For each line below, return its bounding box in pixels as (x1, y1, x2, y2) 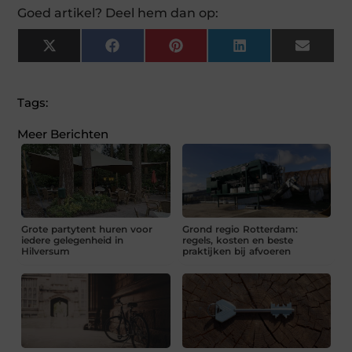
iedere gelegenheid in (21, 234, 124, 247)
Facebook (118, 43, 175, 58)
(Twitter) (55, 54, 104, 69)
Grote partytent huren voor (21, 223, 153, 236)
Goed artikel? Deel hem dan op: (17, 5, 219, 20)
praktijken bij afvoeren (181, 245, 291, 258)
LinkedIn (245, 43, 296, 58)
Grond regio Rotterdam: (181, 223, 298, 236)
